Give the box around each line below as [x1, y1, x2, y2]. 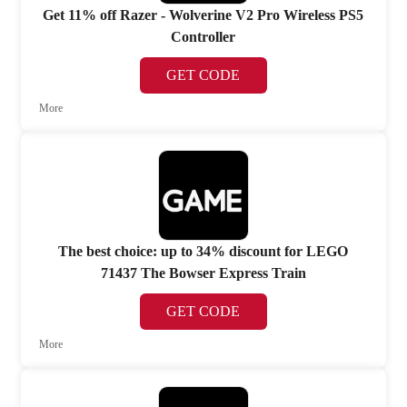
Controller [171, 28, 236, 45]
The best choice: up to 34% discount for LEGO [58, 243, 349, 260]
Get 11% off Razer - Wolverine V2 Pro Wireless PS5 [43, 6, 364, 23]
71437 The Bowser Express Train [100, 265, 306, 282]
